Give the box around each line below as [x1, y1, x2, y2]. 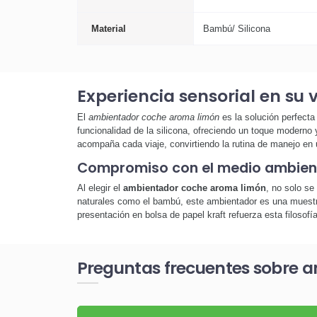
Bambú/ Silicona [202, 23, 270, 34]
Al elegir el [76, 182, 123, 193]
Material [91, 23, 126, 34]
